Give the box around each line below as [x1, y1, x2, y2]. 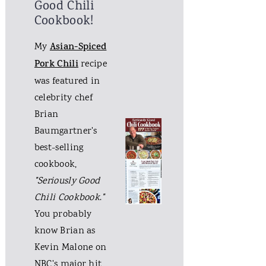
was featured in [34, 75, 100, 89]
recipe [78, 58, 107, 72]
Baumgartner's [34, 125, 97, 139]
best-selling [34, 141, 84, 156]
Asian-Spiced [49, 40, 107, 56]
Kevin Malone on [34, 241, 107, 255]
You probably [34, 208, 92, 222]
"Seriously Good [34, 175, 100, 189]
